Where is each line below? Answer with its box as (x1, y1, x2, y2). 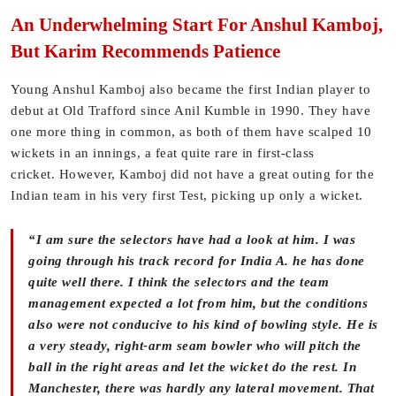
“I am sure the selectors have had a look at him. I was (28, 232, 355, 247)
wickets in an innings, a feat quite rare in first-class (11, 146, 315, 161)
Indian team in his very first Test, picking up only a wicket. (11, 188, 363, 203)
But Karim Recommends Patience (11, 41, 280, 63)
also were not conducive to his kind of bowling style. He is (28, 317, 378, 332)
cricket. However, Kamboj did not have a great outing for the (11, 167, 374, 182)
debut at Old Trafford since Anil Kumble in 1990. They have (11, 103, 370, 118)
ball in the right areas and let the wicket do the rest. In (28, 360, 356, 375)
